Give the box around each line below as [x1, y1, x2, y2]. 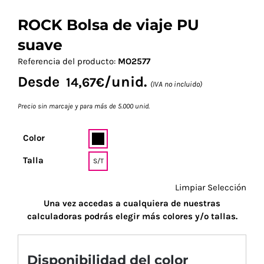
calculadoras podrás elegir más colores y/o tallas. [27, 210, 237, 222]
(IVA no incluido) [150, 79, 202, 88]
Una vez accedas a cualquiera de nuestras [44, 197, 220, 209]
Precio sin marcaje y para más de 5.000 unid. [18, 101, 150, 110]
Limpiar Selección [175, 181, 246, 193]
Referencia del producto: [18, 55, 118, 67]
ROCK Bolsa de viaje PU [18, 15, 199, 34]
